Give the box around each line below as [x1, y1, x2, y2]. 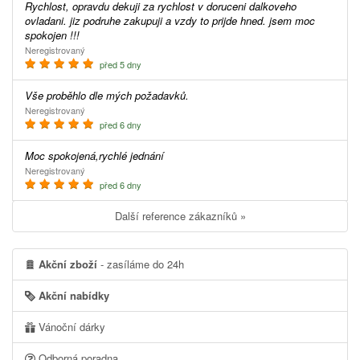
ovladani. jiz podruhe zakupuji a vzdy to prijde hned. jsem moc [25, 12, 315, 28]
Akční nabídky [35, 287, 109, 303]
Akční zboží [39, 256, 97, 272]
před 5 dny [97, 57, 141, 71]
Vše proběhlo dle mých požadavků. [32, 87, 189, 103]
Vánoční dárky [35, 318, 105, 334]
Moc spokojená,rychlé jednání [34, 147, 164, 163]
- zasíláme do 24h [97, 256, 184, 272]
